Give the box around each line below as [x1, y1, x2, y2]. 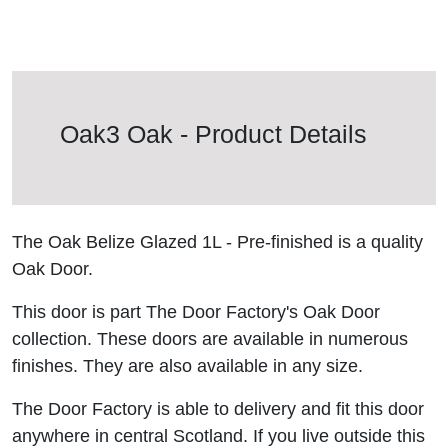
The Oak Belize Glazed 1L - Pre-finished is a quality [12, 232, 423, 252]
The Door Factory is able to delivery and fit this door [12, 399, 424, 419]
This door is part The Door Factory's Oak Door [12, 302, 380, 322]
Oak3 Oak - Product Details [60, 120, 367, 148]
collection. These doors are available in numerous [12, 329, 408, 349]
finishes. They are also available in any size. [12, 356, 363, 376]
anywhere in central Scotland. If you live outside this [12, 426, 425, 446]
